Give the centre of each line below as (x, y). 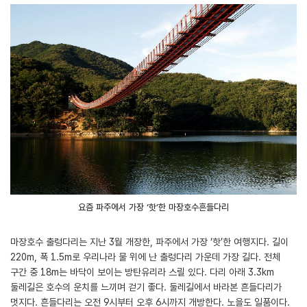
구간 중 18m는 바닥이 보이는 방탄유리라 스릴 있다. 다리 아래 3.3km (142, 272)
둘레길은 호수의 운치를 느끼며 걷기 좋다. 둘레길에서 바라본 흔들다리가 (146, 287)
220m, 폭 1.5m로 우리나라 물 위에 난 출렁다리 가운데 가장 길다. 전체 (145, 257)
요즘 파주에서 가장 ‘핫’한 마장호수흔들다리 (153, 207)
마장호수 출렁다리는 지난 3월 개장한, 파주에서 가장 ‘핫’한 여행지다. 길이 (149, 242)
